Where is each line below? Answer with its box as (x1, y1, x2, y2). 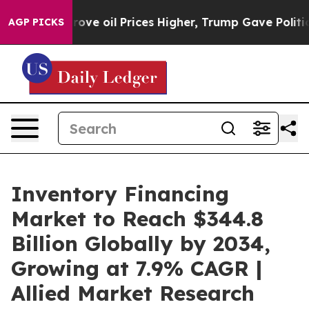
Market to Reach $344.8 (11, 206, 263, 232)
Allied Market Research (11, 280, 255, 306)
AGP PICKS (8, 16, 64, 28)
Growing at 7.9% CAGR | (11, 255, 262, 281)
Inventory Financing (11, 181, 229, 207)
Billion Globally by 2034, (11, 230, 270, 257)
